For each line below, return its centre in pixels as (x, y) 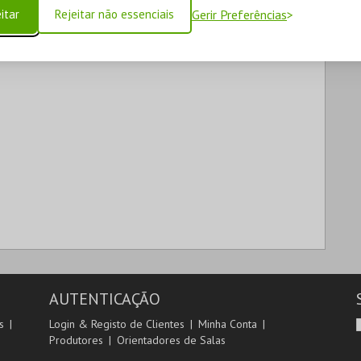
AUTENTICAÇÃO (104, 299)
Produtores (76, 340)
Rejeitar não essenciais (114, 14)
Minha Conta (227, 324)
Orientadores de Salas (171, 340)
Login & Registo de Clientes (116, 324)
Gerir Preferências (239, 15)
